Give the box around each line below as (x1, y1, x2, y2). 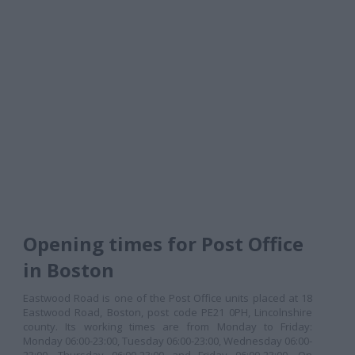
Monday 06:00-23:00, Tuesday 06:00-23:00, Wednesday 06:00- (23, 334, 312, 348)
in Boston (23, 257, 114, 283)
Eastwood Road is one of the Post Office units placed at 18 (23, 291, 312, 305)
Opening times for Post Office (23, 231, 303, 257)
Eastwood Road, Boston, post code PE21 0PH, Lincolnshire (23, 305, 312, 319)
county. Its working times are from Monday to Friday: (23, 319, 312, 334)
